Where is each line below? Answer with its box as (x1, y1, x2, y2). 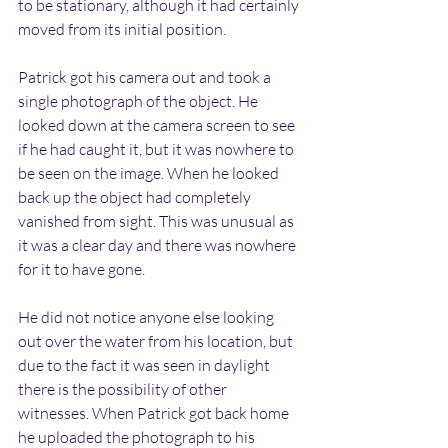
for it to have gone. (18, 258, 145, 279)
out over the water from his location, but (18, 330, 296, 351)
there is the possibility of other (18, 378, 230, 399)
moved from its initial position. (18, 18, 229, 39)
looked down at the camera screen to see (18, 114, 298, 135)
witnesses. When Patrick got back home (18, 402, 292, 423)
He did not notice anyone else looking (18, 306, 277, 327)
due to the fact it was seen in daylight (18, 354, 273, 375)
